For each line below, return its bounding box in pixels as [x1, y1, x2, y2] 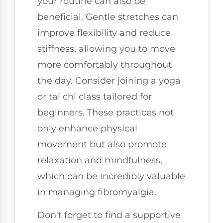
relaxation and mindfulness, [37, 154, 162, 166]
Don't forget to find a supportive [37, 209, 181, 221]
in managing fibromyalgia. [37, 186, 156, 198]
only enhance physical [37, 122, 137, 134]
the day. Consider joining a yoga [37, 75, 181, 86]
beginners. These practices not [37, 107, 174, 118]
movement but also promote [37, 138, 167, 150]
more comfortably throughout [37, 59, 172, 70]
